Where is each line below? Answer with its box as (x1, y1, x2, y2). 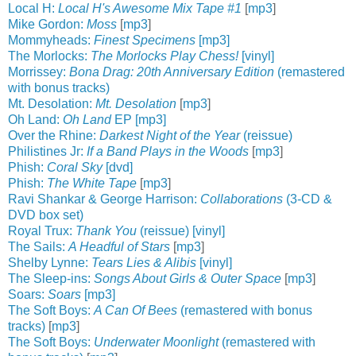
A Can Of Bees (94, 303, 177, 317)
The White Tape (47, 176, 137, 190)
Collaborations (200, 192, 283, 206)
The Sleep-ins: (8, 271, 94, 285)
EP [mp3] (111, 112, 166, 126)
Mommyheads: (8, 33, 94, 47)
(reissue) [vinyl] (137, 223, 225, 238)
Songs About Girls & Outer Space (94, 271, 281, 285)
